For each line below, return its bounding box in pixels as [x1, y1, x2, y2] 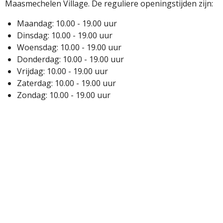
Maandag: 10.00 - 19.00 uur [17, 18, 117, 29]
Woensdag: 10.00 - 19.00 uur [17, 42, 121, 53]
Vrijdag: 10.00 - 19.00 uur [17, 66, 108, 77]
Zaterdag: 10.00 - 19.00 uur [17, 78, 116, 89]
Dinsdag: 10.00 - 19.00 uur [17, 30, 112, 41]
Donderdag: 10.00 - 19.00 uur [17, 54, 124, 65]
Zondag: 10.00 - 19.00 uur [17, 90, 111, 101]
